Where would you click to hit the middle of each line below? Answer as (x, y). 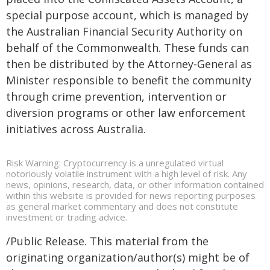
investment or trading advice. (67, 217)
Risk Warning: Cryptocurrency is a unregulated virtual (115, 163)
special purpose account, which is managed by (127, 15)
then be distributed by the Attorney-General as (129, 64)
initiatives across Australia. (76, 129)
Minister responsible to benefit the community (129, 80)
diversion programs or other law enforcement (126, 113)
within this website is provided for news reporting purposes (131, 195)
